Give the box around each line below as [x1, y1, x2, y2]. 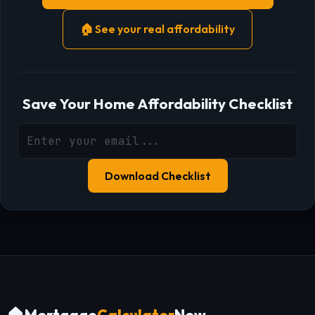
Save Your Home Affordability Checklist [22, 94, 292, 112]
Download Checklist [104, 169, 211, 183]
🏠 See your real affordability [80, 22, 235, 36]
